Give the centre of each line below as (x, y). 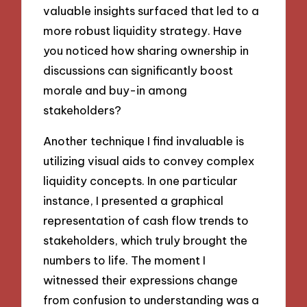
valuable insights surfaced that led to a (151, 11)
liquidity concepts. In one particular (141, 180)
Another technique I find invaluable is (144, 140)
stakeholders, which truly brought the (146, 240)
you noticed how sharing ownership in (146, 51)
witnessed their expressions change (141, 280)
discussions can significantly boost (138, 71)
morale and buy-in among (115, 90)
